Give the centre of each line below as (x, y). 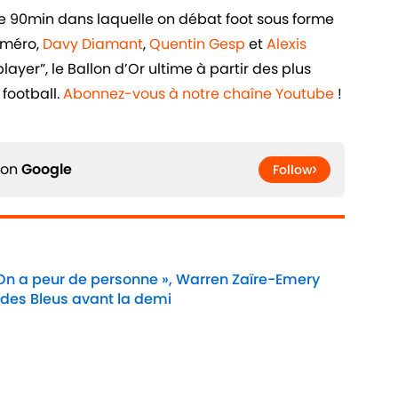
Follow (293, 170)
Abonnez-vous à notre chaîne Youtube (199, 94)
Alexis (287, 44)
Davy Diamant (93, 44)
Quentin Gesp (197, 44)
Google (47, 170)
